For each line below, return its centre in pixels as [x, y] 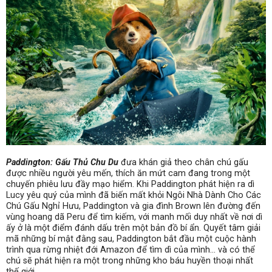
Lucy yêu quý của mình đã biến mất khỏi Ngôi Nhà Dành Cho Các [134, 195]
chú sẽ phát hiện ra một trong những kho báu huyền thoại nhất [130, 261]
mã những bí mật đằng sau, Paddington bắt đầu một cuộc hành [131, 239]
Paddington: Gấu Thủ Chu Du [62, 163]
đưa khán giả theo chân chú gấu [183, 163]
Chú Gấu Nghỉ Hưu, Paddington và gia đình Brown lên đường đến [133, 206]
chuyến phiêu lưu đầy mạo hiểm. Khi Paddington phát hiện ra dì [130, 185]
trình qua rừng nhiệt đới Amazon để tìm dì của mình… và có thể [131, 250]
